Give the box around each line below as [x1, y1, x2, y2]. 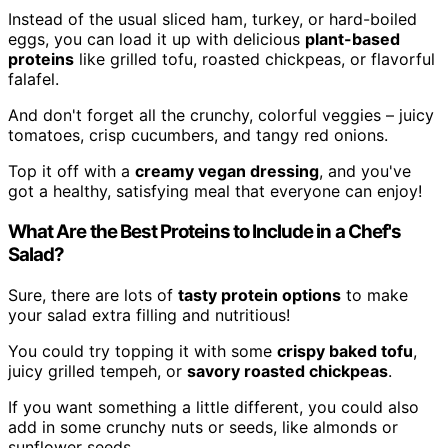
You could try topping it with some [8, 340, 277, 361]
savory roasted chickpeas [187, 360, 388, 381]
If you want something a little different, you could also [8, 396, 419, 417]
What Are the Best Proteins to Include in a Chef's [8, 219, 402, 243]
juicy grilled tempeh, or [8, 360, 187, 381]
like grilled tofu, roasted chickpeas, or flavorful [74, 49, 435, 70]
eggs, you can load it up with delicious [8, 29, 305, 50]
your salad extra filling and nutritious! [8, 304, 290, 325]
